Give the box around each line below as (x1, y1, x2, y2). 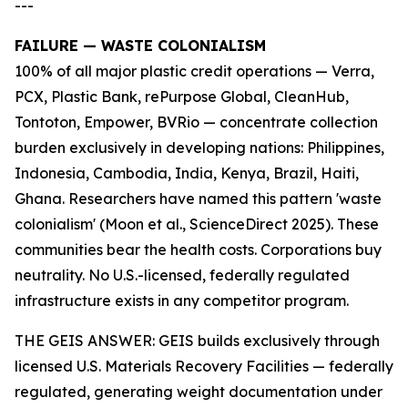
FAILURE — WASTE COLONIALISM (15, 36, 266, 56)
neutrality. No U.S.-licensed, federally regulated (15, 266, 350, 285)
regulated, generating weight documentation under (15, 382, 382, 402)
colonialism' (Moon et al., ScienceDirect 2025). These (15, 215, 379, 234)
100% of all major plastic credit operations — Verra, (15, 62, 374, 81)
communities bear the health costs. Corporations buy (15, 240, 382, 260)
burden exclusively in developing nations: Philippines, (15, 138, 384, 158)
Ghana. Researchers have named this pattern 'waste (15, 189, 382, 209)
